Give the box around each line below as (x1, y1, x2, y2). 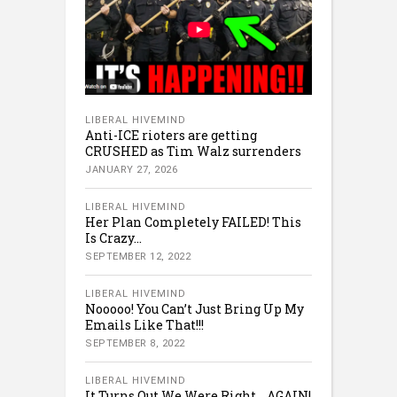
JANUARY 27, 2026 (85, 164, 177, 176)
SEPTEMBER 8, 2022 (85, 338, 185, 350)
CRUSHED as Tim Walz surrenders (85, 143, 301, 160)
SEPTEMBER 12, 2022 (85, 251, 191, 263)
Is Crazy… (85, 230, 142, 247)
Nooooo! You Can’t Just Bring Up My (85, 300, 304, 318)
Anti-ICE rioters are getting (85, 127, 257, 144)
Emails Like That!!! (85, 316, 204, 334)
